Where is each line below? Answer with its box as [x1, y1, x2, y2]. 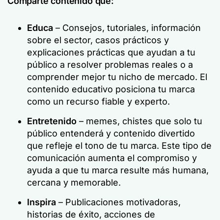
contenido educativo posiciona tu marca [27, 84, 195, 94]
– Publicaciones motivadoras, [58, 197, 181, 207]
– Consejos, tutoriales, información [55, 23, 201, 33]
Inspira [27, 197, 58, 207]
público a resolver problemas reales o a [27, 59, 193, 70]
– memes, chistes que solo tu [79, 116, 202, 126]
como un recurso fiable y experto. [27, 96, 170, 107]
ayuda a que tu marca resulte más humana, [27, 165, 209, 175]
